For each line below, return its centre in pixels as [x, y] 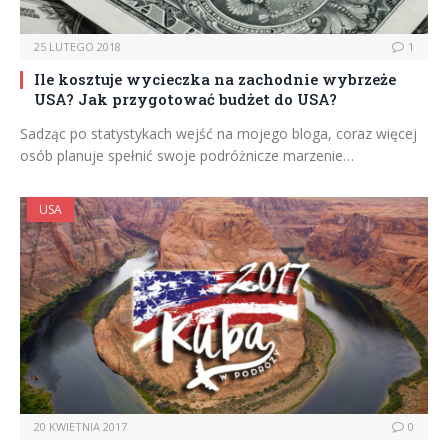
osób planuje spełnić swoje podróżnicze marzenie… [187, 156]
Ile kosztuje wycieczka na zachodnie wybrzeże [215, 79]
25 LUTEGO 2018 [77, 47]
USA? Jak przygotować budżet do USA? [185, 99]
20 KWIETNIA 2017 [80, 427]
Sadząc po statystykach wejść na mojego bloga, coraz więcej [218, 134]
